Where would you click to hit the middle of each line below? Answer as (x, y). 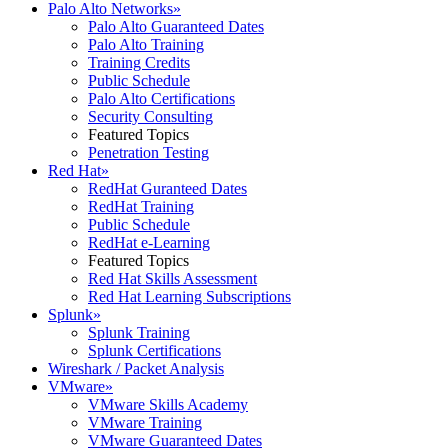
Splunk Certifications (154, 350)
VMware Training (145, 422)
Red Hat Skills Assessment (172, 278)
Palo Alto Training (146, 44)
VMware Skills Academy (168, 404)
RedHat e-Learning (149, 242)
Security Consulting (150, 116)
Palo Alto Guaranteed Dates (176, 26)
